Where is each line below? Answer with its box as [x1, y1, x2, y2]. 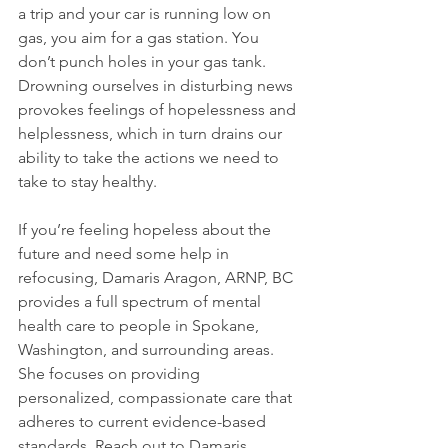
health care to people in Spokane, [18, 316, 263, 335]
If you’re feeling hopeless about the [18, 220, 275, 239]
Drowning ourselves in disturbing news [18, 76, 297, 95]
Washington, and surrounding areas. [18, 340, 278, 359]
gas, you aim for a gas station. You [18, 28, 263, 47]
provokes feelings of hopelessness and [18, 100, 300, 119]
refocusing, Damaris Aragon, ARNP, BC [18, 268, 297, 287]
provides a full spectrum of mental [18, 292, 265, 311]
